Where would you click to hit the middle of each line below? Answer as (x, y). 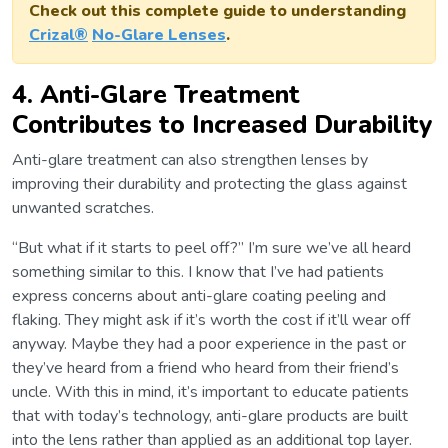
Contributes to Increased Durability (222, 125)
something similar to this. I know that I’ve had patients (198, 272)
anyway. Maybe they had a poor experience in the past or (209, 344)
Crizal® (58, 35)
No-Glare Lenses (159, 35)
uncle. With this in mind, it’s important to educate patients (210, 392)
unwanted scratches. (83, 208)
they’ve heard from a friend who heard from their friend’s (205, 368)
